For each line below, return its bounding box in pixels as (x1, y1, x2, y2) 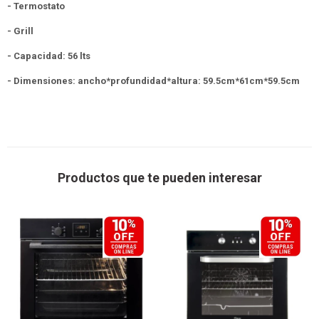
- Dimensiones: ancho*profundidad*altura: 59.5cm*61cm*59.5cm (7, 75, 300, 86)
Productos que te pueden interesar (57, 170, 262, 185)
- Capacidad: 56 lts (7, 51, 90, 61)
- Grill (7, 26, 33, 36)
